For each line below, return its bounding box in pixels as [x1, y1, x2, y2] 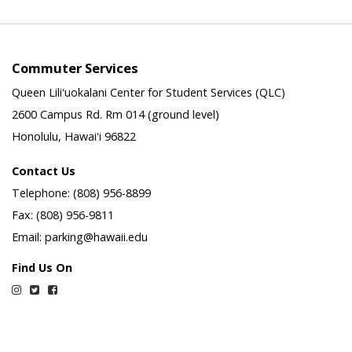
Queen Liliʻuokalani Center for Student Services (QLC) [12, 84, 285, 100]
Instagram [20, 280, 74, 296]
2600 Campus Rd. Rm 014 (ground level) [12, 106, 219, 122]
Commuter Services [12, 58, 138, 77]
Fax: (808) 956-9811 [12, 207, 114, 222]
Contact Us [12, 163, 75, 178]
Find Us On [12, 259, 72, 275]
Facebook [57, 280, 108, 296]
